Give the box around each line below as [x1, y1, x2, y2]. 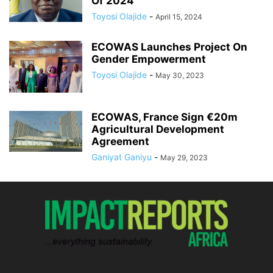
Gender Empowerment [91, 53, 206, 65]
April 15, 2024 [155, 12, 202, 21]
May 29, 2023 [160, 153, 208, 162]
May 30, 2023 [155, 71, 204, 80]
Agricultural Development [91, 123, 224, 135]
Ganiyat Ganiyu [91, 152, 152, 162]
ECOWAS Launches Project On [91, 41, 247, 53]
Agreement [91, 135, 149, 147]
